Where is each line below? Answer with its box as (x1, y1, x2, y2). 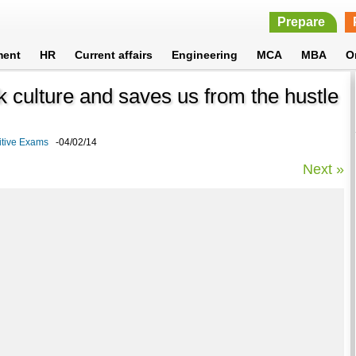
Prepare (277, 15, 325, 29)
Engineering (172, 48, 238, 61)
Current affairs (75, 48, 153, 61)
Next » (303, 161, 345, 177)
